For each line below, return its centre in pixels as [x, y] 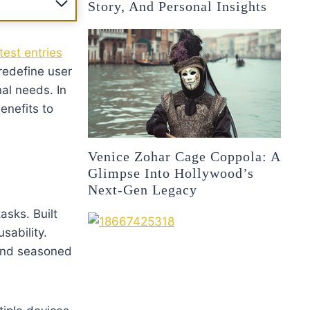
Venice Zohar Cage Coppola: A [184, 156]
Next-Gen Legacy [143, 189]
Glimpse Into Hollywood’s [171, 173]
